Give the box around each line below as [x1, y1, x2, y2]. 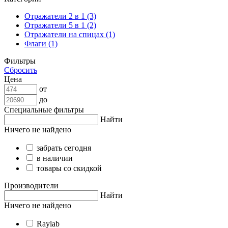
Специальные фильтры [4, 105, 84, 114]
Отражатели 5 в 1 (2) [24, 20, 96, 30]
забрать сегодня [37, 143, 91, 152]
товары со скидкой [37, 163, 102, 173]
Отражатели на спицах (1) [24, 30, 115, 39]
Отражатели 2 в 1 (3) [24, 11, 96, 20]
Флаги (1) [24, 39, 58, 48]
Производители [4, 181, 59, 190]
